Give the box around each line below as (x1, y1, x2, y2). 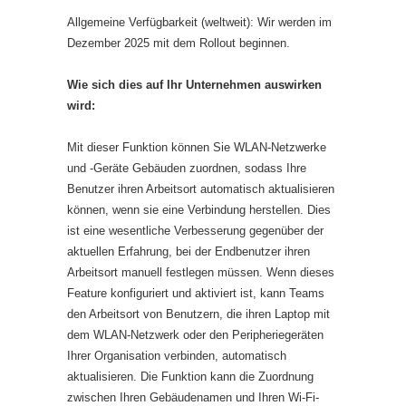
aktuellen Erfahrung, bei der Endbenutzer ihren (67, 245, 310, 258)
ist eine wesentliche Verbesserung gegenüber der (67, 224, 324, 237)
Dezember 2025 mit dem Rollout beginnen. (67, 36, 290, 50)
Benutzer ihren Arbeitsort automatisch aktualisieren (67, 182, 334, 196)
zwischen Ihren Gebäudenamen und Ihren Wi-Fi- (67, 391, 319, 404)
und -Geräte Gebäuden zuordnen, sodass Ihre (67, 161, 306, 175)
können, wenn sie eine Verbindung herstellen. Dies (67, 203, 331, 217)
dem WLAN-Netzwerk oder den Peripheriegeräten (67, 328, 324, 342)
